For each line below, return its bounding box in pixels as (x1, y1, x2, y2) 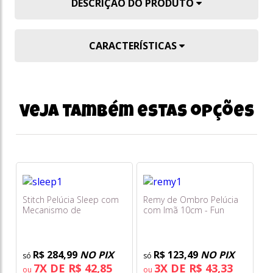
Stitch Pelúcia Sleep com (23, 194, 119, 206)
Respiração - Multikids (23, 214, 109, 227)
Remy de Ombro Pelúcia (143, 194, 238, 206)
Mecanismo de (23, 204, 81, 216)
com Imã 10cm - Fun (143, 204, 224, 216)
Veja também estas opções (19, 104, 254, 122)
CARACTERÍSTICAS (88, 39, 179, 53)
